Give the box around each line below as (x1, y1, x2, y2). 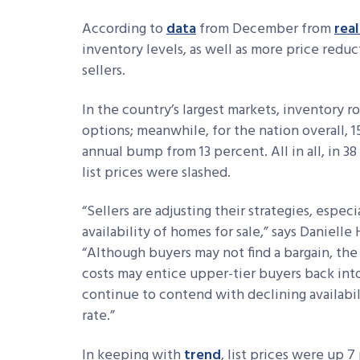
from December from (196, 18, 334, 42)
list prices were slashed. (82, 161, 231, 185)
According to (82, 18, 166, 42)
